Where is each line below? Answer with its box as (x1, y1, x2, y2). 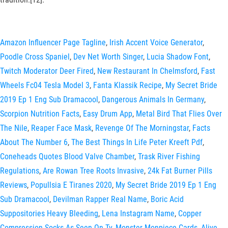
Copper (178, 209, 202, 218)
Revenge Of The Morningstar (95, 123, 189, 133)
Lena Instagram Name (102, 209, 175, 218)
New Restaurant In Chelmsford (97, 66, 197, 76)
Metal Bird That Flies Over (136, 109, 222, 119)
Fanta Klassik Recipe (93, 80, 162, 90)
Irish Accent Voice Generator (109, 38, 203, 47)
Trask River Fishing (138, 152, 200, 161)
